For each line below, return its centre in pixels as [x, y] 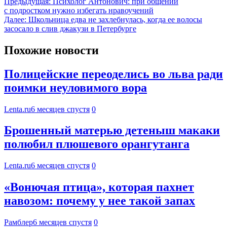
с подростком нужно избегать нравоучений [79, 10]
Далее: [15, 19]
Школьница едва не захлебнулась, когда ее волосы [115, 19]
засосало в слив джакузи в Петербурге [70, 28]
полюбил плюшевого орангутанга [97, 144]
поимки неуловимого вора [75, 87]
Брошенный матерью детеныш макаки [112, 130]
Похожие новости [51, 50]
